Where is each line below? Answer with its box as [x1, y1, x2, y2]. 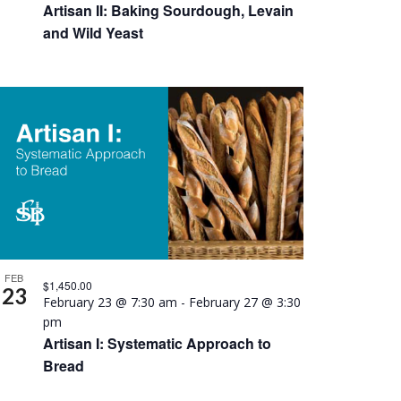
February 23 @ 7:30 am [42, 293, 177, 311]
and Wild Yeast [42, 21, 143, 43]
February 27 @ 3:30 [188, 293, 301, 311]
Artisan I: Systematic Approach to [42, 332, 271, 354]
